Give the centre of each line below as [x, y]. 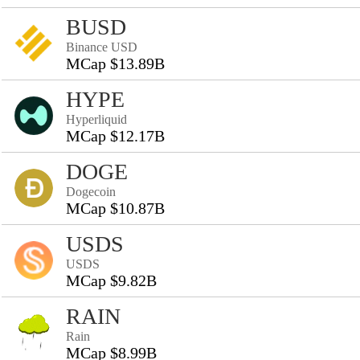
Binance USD [102, 47]
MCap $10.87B [115, 208]
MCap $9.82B [111, 280]
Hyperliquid [96, 119]
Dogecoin [91, 192]
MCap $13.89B [115, 63]
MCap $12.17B [115, 136]
